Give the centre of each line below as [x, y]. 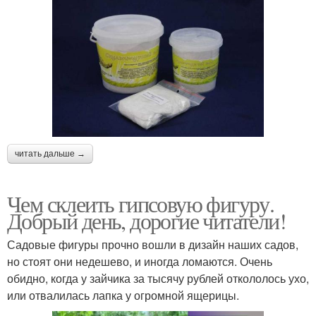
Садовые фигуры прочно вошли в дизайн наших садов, [153, 244]
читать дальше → [50, 153]
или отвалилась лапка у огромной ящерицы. [123, 295]
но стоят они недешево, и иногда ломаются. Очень [140, 261]
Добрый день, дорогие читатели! [146, 220]
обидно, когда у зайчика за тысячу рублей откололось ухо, [158, 278]
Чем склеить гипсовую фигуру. [141, 203]
